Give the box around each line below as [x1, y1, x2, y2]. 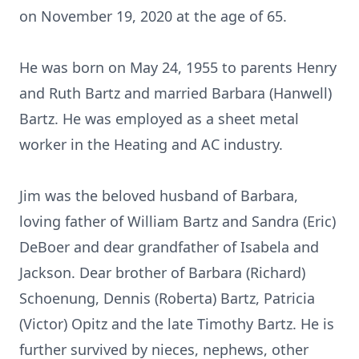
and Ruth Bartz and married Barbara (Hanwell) [19, 83, 332, 103]
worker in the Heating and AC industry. [19, 135, 283, 154]
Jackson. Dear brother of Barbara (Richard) [19, 263, 305, 282]
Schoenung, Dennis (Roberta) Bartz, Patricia [19, 288, 315, 308]
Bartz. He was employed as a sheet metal [19, 109, 299, 128]
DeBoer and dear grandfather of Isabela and [19, 237, 319, 256]
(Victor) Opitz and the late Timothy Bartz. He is [19, 314, 334, 333]
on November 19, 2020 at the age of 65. [19, 6, 287, 26]
